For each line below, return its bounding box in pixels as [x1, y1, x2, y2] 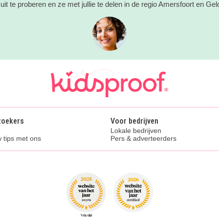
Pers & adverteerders [110, 134, 176, 143]
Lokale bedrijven [110, 127, 161, 135]
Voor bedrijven [110, 116, 158, 126]
